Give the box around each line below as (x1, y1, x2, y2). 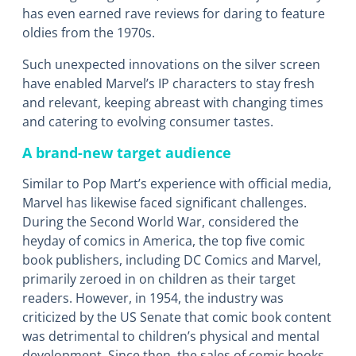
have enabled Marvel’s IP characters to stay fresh (22, 75, 315, 93)
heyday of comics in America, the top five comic (22, 232, 305, 250)
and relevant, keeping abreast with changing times (22, 94, 323, 112)
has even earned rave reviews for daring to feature (22, 5, 325, 23)
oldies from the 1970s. (22, 24, 155, 42)
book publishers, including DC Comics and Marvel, (22, 251, 321, 269)
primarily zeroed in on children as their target (22, 270, 296, 288)
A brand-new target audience (22, 142, 231, 163)
